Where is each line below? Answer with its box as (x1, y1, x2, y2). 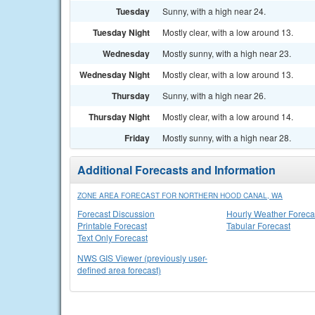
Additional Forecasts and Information (77, 162, 276, 178)
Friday (124, 131, 150, 144)
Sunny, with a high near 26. (162, 89, 266, 101)
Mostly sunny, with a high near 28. (162, 131, 291, 143)
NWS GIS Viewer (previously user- (77, 252, 207, 264)
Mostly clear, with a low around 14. (162, 110, 293, 122)
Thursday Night (89, 110, 150, 123)
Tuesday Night (93, 26, 150, 39)
